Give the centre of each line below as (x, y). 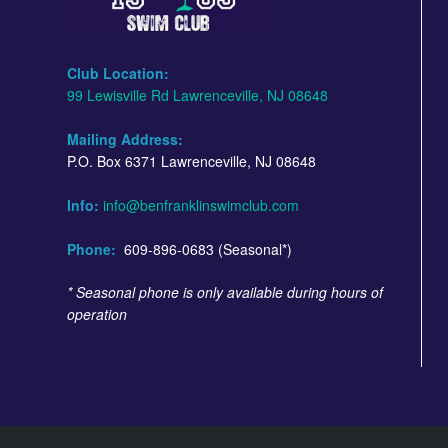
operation (97, 314)
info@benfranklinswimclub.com (201, 204)
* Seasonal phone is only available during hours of (225, 292)
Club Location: (118, 72)
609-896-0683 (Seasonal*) (204, 248)
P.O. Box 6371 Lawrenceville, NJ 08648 (191, 160)
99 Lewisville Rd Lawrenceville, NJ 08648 (197, 94)
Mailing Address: (125, 138)
